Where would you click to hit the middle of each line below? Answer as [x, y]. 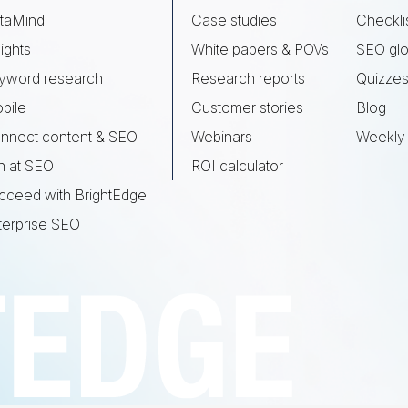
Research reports [248, 78]
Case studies [234, 20]
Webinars [222, 137]
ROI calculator [237, 166]
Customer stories [247, 107]
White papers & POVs [260, 49]
